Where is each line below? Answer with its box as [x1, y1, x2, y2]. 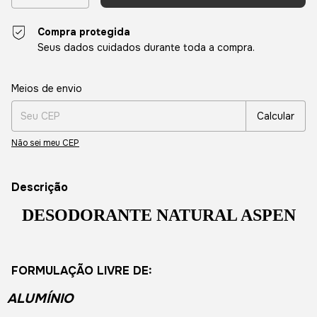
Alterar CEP [259, 79, 306, 91]
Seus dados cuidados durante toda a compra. [38, 40, 255, 54]
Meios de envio [11, 81, 82, 95]
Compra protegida [38, 25, 131, 38]
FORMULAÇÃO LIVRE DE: [11, 263, 152, 278]
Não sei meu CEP [11, 137, 79, 149]
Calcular [257, 109, 294, 122]
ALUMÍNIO [7, 289, 73, 307]
